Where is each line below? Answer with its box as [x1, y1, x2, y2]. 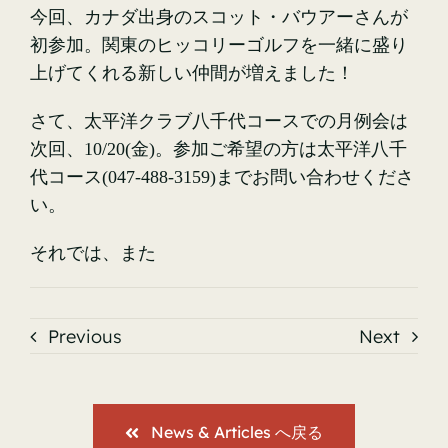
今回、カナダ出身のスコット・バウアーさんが [30, 7, 408, 27]
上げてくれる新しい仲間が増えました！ [30, 63, 354, 83]
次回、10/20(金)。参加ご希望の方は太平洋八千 [30, 139, 407, 159]
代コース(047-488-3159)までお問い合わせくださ [30, 167, 414, 187]
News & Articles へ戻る [150, 422, 323, 442]
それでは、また [30, 243, 156, 263]
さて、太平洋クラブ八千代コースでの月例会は [30, 111, 408, 131]
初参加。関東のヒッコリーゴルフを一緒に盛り [30, 35, 408, 55]
